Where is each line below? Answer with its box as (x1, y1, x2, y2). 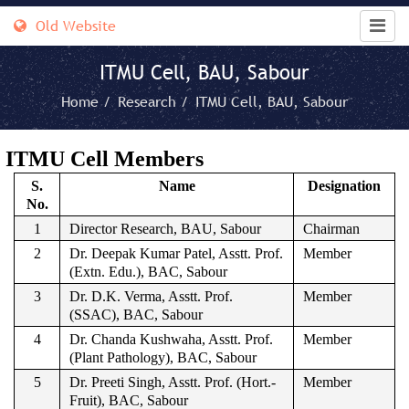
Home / (61, 91, 115, 111)
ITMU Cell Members (5, 147, 204, 171)
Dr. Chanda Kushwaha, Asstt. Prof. (69, 331, 273, 347)
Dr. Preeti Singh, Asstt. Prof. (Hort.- (69, 374, 276, 390)
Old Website (26, 16, 116, 36)
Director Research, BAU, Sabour (69, 221, 265, 236)
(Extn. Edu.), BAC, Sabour (69, 264, 227, 279)
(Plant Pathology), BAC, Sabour (69, 350, 257, 365)
